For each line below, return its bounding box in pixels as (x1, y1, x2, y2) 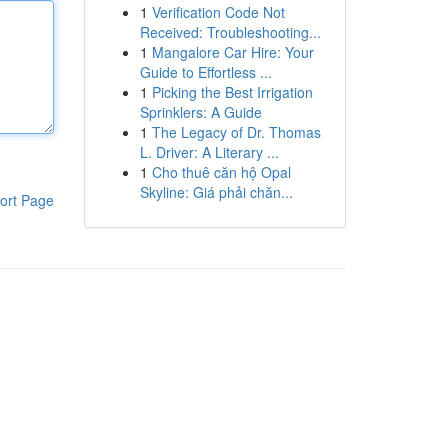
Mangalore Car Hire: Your (151, 42, 314, 62)
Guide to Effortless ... (139, 62, 272, 82)
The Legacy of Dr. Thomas (151, 122, 321, 142)
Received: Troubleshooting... (139, 22, 321, 42)
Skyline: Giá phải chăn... (139, 182, 293, 202)
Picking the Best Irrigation (151, 82, 313, 102)
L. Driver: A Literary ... (139, 142, 279, 162)
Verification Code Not (151, 2, 285, 22)
